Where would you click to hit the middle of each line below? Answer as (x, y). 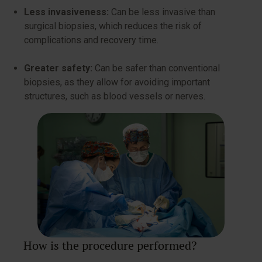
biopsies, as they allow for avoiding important (117, 82)
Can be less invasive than (162, 12)
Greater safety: (58, 68)
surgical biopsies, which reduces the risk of (113, 26)
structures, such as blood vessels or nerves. (115, 96)
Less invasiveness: (66, 12)
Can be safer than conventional (156, 68)
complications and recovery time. (91, 40)
